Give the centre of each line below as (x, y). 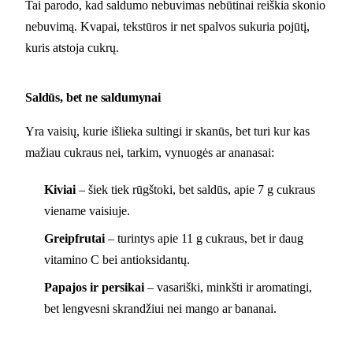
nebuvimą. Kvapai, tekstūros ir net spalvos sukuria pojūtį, (167, 27)
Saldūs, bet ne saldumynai (93, 98)
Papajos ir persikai (94, 288)
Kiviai (60, 190)
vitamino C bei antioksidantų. (117, 260)
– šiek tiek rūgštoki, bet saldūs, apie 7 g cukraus (195, 190)
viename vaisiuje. (87, 211)
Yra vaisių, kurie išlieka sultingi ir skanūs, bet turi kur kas (167, 132)
